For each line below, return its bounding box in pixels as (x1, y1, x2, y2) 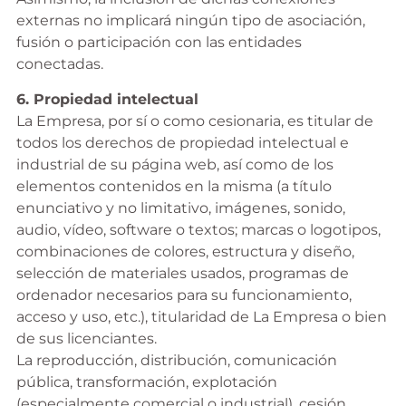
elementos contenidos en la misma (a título (15, 177, 332, 195)
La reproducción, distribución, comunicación (15, 351, 337, 369)
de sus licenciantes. (15, 329, 157, 347)
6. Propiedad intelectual (15, 90, 198, 108)
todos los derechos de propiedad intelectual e (15, 133, 349, 151)
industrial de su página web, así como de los (15, 155, 333, 173)
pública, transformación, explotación (15, 372, 277, 391)
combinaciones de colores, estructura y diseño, (15, 242, 354, 260)
